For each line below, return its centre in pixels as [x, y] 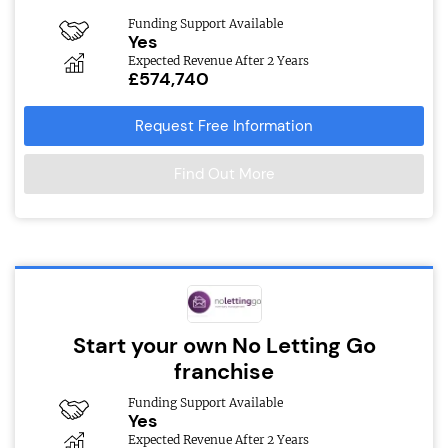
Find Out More [224, 174]
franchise [224, 372]
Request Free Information [224, 126]
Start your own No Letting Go [224, 346]
